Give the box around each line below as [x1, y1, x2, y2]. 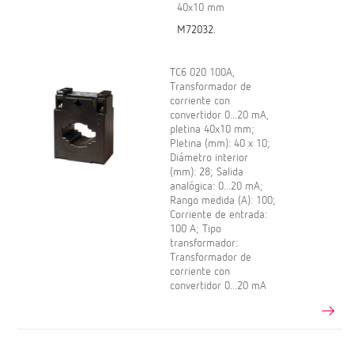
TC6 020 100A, [170, 67, 235, 79]
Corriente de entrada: [170, 209, 268, 221]
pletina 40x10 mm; [170, 124, 255, 136]
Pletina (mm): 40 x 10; [170, 138, 271, 150]
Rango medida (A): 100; [170, 195, 277, 207]
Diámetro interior [170, 153, 249, 164]
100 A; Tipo [170, 224, 222, 235]
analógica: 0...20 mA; [170, 181, 264, 193]
